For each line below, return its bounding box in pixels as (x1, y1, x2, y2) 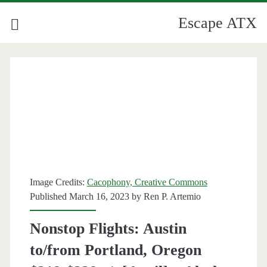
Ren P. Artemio (143, 191, 201, 202)
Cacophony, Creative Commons (86, 177, 207, 188)
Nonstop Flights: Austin (29, 220, 187, 238)
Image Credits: (29, 177, 87, 188)
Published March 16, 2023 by (29, 191, 144, 202)
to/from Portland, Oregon (29, 241, 201, 259)
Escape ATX (178, 14, 257, 32)
